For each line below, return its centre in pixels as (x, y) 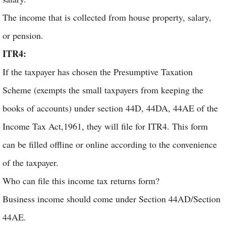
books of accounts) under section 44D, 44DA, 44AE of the (110, 108)
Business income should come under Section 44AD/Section (111, 199)
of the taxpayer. (32, 162)
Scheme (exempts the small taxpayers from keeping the (103, 90)
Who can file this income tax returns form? (81, 181)
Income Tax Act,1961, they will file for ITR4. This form (105, 126)
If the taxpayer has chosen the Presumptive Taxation (98, 72)
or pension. (24, 35)
